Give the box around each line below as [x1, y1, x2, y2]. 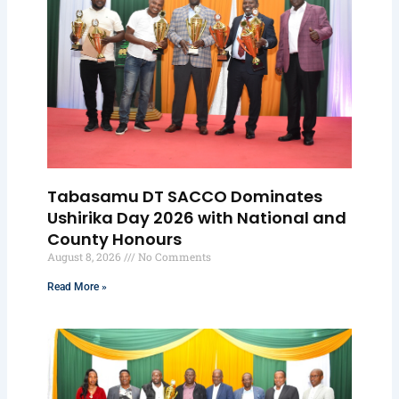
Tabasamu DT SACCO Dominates [47, 185, 323, 208]
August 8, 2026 [47, 249, 125, 265]
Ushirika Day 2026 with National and [47, 207, 347, 230]
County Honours [47, 228, 183, 251]
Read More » [47, 281, 108, 294]
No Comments [135, 249, 212, 265]
